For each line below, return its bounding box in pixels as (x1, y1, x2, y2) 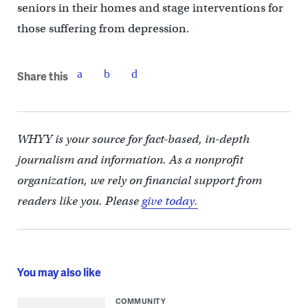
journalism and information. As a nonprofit (16, 153, 243, 167)
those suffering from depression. (16, 21, 190, 36)
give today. (141, 194, 198, 208)
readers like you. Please (16, 194, 142, 208)
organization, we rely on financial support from (16, 173, 262, 188)
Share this (16, 67, 68, 84)
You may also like (16, 264, 101, 280)
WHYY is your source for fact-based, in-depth (16, 132, 250, 146)
